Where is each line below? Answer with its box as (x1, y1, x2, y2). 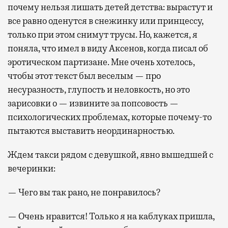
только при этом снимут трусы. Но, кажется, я (8, 29, 197, 41)
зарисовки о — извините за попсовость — (8, 98, 179, 109)
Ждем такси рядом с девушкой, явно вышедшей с (8, 149, 213, 161)
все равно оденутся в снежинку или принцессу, (8, 15, 204, 27)
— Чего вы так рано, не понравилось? (8, 187, 161, 198)
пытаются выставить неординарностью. (8, 125, 175, 137)
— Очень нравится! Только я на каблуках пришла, (8, 211, 215, 222)
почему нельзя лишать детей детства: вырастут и (8, 2, 213, 13)
